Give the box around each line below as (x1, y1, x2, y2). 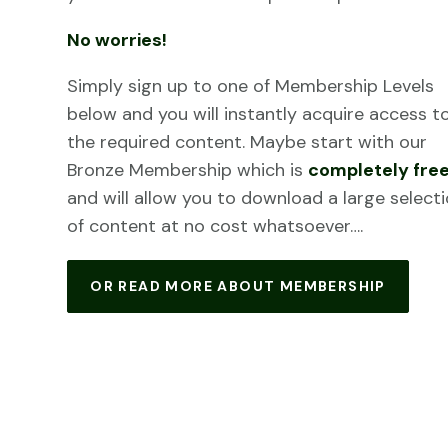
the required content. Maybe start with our (67, 130, 428, 154)
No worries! (67, 28, 172, 52)
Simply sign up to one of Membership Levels (67, 74, 435, 98)
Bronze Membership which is (67, 158, 309, 182)
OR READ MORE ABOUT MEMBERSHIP (90, 277, 386, 295)
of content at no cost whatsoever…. (67, 214, 364, 238)
